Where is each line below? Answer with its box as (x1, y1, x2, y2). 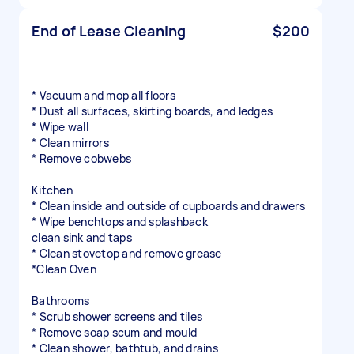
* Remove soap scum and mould (32, 325, 197, 340)
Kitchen (32, 183, 73, 198)
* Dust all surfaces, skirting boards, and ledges (32, 104, 273, 119)
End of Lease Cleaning (32, 21, 186, 40)
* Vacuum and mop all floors (32, 88, 175, 103)
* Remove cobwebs (32, 151, 131, 166)
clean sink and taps (32, 230, 132, 245)
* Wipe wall (32, 119, 88, 134)
